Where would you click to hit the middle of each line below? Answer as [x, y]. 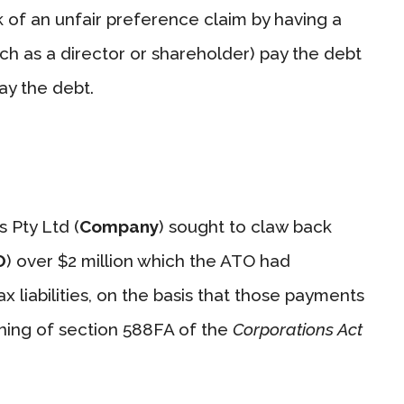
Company [119, 226]
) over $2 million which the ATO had [148, 260]
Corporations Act [298, 329]
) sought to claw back [245, 226]
